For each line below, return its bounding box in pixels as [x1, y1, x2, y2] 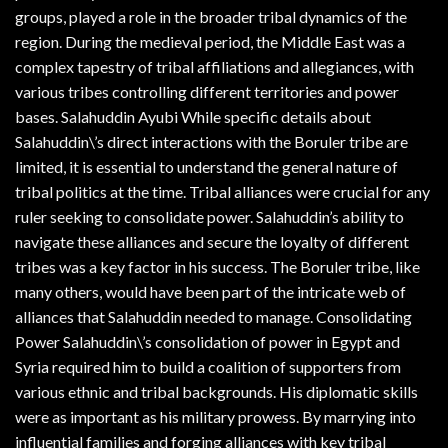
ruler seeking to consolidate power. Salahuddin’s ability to [15, 207, 404, 227]
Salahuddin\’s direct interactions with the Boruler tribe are [15, 132, 408, 152]
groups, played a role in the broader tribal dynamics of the [15, 7, 407, 27]
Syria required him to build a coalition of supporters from [15, 357, 401, 377]
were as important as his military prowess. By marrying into [15, 407, 416, 427]
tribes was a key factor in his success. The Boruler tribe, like [15, 257, 420, 277]
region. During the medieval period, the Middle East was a [15, 32, 405, 52]
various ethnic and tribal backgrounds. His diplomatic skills [15, 382, 418, 402]
